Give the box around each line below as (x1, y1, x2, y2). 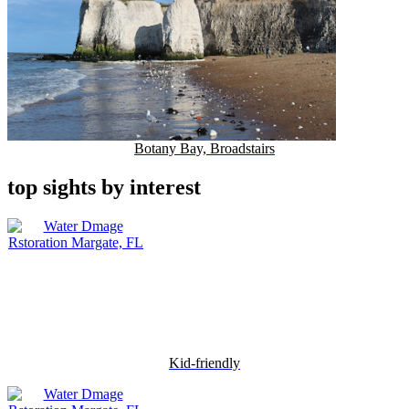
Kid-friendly (169, 355, 240, 372)
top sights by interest (7, 175, 201, 200)
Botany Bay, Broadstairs (134, 141, 275, 157)
